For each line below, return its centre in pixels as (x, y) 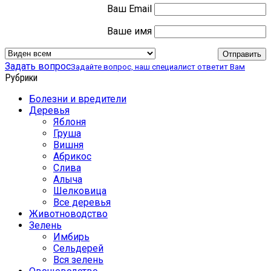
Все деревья (82, 202)
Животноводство (68, 214)
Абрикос (72, 156)
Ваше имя (129, 31)
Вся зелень (78, 260)
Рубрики (21, 77)
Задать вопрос (38, 66)
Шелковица (80, 191)
